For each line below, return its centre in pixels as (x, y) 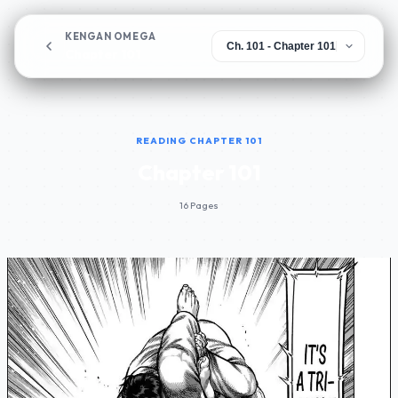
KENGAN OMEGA (111, 36)
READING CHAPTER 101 (199, 141)
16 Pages (199, 205)
